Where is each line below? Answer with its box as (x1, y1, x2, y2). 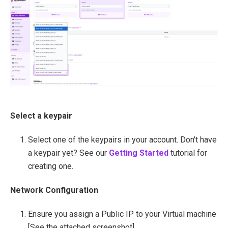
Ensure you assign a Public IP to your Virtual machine (28, 209, 216, 219)
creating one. (28, 161, 73, 172)
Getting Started (109, 148, 168, 158)
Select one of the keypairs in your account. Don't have (28, 135, 217, 145)
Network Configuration (10, 185, 98, 195)
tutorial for (170, 148, 207, 158)
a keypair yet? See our (28, 148, 109, 158)
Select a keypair (10, 111, 72, 121)
